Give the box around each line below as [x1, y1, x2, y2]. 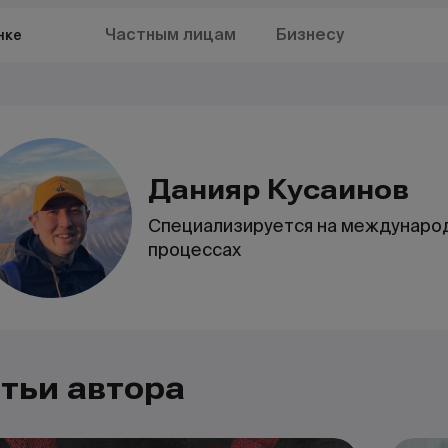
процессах [148, 238, 241, 261]
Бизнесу [275, 24, 344, 45]
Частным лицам [104, 24, 236, 45]
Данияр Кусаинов [148, 173, 409, 206]
